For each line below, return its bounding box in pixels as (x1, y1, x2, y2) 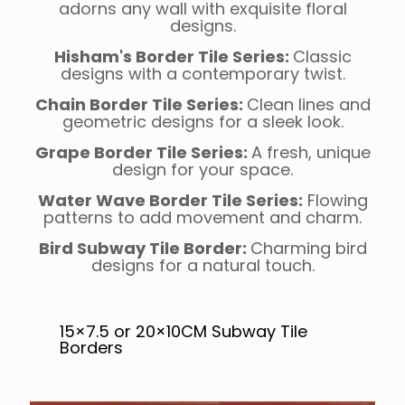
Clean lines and (246, 93, 371, 117)
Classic (292, 45, 352, 69)
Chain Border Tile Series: (34, 93, 247, 117)
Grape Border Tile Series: (34, 141, 251, 165)
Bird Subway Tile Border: (38, 237, 250, 260)
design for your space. (112, 158, 293, 182)
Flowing (302, 189, 368, 212)
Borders (60, 336, 123, 360)
